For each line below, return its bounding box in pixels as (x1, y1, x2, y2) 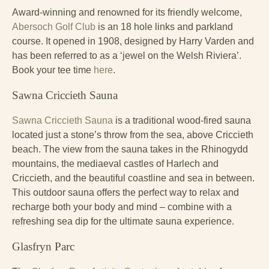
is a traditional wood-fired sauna (113, 115, 251, 126)
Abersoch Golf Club (12, 22, 95, 32)
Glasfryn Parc (12, 240, 74, 253)
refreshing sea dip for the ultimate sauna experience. (12, 216, 237, 227)
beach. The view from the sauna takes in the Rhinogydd (12, 144, 248, 155)
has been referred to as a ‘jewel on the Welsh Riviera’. (12, 50, 244, 61)
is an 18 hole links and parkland (95, 22, 233, 32)
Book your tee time (12, 65, 94, 76)
